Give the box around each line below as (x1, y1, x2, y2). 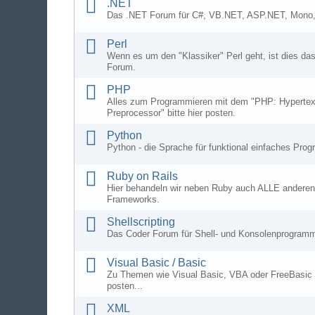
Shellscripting (107, 216, 176, 228)
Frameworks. (107, 194, 160, 205)
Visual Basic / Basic (107, 257, 207, 269)
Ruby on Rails (107, 170, 179, 182)
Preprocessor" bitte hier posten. (107, 108, 236, 118)
